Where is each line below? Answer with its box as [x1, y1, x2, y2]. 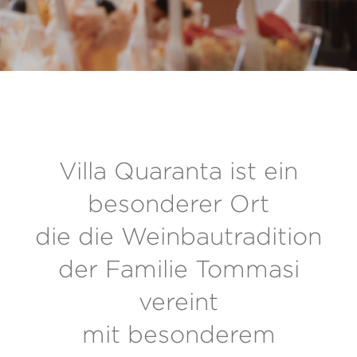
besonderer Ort [88, 190, 269, 217]
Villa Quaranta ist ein [59, 158, 298, 184]
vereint [139, 288, 218, 315]
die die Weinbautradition [35, 223, 322, 249]
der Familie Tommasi [57, 256, 300, 282]
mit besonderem [81, 321, 276, 347]
